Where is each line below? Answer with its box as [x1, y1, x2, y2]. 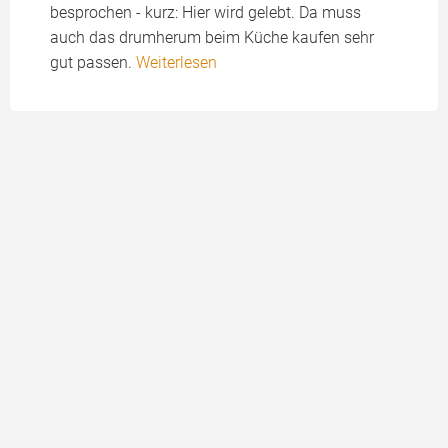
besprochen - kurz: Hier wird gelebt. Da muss [50, 3, 361, 22]
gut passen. [50, 53, 136, 72]
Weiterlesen [136, 53, 217, 72]
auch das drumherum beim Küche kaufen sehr [50, 28, 374, 47]
